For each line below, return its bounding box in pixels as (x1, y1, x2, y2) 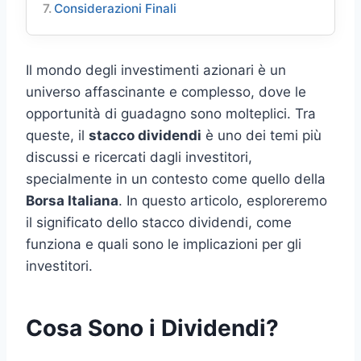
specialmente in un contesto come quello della (26, 171, 326, 188)
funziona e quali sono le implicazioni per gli (26, 236, 301, 253)
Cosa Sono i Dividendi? (26, 314, 279, 342)
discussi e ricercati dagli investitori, (26, 149, 252, 166)
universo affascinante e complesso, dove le (26, 84, 306, 101)
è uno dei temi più (201, 127, 322, 144)
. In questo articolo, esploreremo (118, 193, 327, 210)
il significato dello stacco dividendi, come (26, 214, 292, 231)
